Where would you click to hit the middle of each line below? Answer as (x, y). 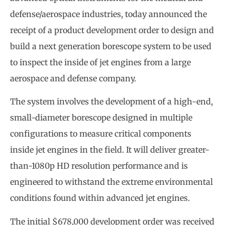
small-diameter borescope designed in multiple (101, 118)
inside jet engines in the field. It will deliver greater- (110, 150)
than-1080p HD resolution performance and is (99, 166)
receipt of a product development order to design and (112, 30)
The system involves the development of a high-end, (111, 102)
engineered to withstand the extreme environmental (111, 182)
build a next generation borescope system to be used (111, 46)
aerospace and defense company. (73, 78)
